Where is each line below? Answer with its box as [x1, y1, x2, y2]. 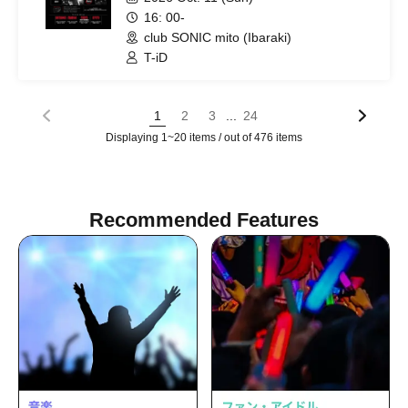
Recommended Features [89, 209, 319, 231]
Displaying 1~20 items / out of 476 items [106, 131, 302, 144]
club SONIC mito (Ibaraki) [144, 30, 291, 45]
